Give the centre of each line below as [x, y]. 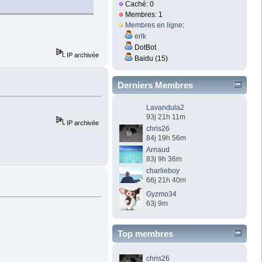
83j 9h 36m [164, 159]
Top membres [145, 233]
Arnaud [158, 149]
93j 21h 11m [166, 117]
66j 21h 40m [166, 180]
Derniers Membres [155, 85]
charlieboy [163, 170]
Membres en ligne [154, 25]
